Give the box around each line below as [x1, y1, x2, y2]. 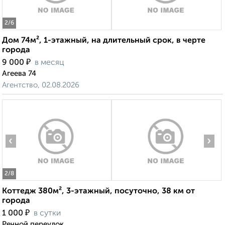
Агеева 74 [2, 70, 36, 78]
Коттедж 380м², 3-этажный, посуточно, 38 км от [2, 187, 195, 196]
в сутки [34, 209, 61, 218]
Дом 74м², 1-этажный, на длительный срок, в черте [2, 37, 205, 45]
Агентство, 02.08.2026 [2, 81, 79, 89]
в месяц [35, 59, 64, 67]
